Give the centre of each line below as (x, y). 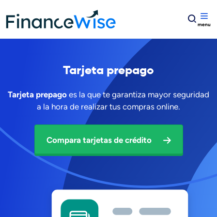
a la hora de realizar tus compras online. (108, 107)
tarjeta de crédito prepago (153, 13)
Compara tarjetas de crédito (99, 140)
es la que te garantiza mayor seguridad (138, 94)
